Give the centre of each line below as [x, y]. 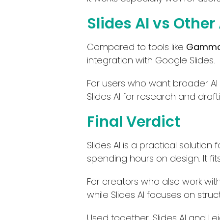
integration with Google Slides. [151, 60]
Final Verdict [134, 122]
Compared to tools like [137, 47]
